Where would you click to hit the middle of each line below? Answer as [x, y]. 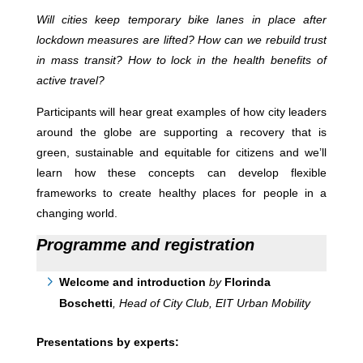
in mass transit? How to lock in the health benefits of [181, 60]
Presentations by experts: [107, 342]
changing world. [77, 213]
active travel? [70, 80]
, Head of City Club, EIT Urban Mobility [211, 303]
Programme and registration [145, 245]
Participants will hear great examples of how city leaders [181, 112]
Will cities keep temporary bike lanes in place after [181, 19]
